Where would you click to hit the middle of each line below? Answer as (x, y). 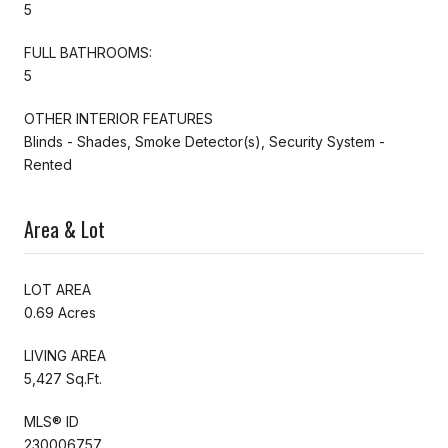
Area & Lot (64, 228)
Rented (48, 164)
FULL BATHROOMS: (88, 52)
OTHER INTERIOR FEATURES (118, 118)
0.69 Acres (60, 312)
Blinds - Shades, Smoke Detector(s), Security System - (204, 141)
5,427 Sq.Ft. (63, 378)
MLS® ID (51, 421)
